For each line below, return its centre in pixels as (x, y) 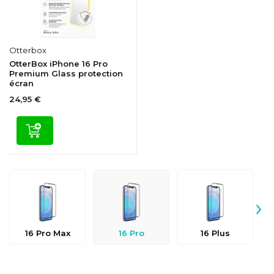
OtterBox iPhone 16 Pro (58, 64)
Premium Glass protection (66, 74)
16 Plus (215, 233)
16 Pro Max (47, 233)
